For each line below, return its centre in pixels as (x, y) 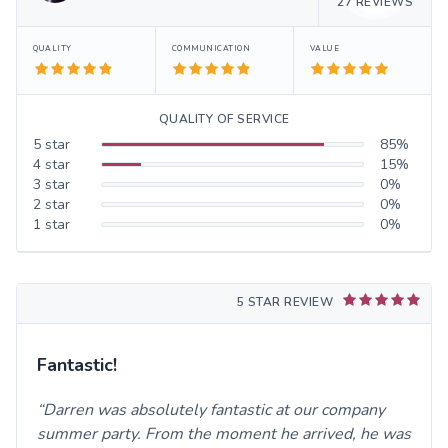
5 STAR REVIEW (284, 301)
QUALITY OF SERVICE (224, 118)
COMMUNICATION (211, 48)
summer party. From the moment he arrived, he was (224, 433)
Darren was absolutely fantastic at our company (214, 409)
